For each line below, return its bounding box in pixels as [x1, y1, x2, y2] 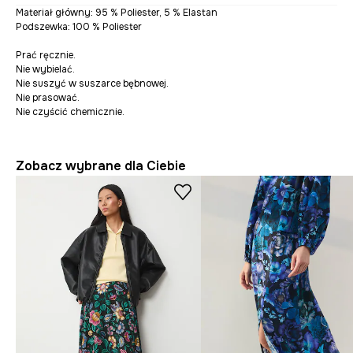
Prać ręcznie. [16, 49, 76, 62]
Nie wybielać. [16, 63, 75, 76]
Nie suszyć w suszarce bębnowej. [16, 77, 169, 91]
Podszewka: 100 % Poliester [16, 20, 142, 34]
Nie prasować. [16, 91, 80, 105]
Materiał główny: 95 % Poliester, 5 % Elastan [16, 6, 217, 20]
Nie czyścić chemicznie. [16, 106, 124, 119]
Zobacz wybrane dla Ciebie [16, 158, 186, 175]
